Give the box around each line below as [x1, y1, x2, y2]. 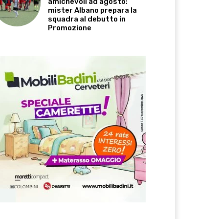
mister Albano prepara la [48, 5, 137, 15]
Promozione [48, 23, 92, 32]
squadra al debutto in [48, 14, 126, 23]
